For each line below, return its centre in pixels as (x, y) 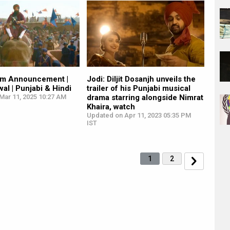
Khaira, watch (111, 107)
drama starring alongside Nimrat (145, 98)
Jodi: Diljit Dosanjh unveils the (141, 79)
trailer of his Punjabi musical (138, 89)
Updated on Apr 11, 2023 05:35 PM (139, 116)
